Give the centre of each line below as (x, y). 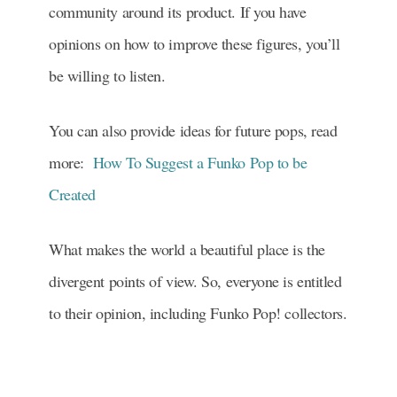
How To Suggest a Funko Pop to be (200, 163)
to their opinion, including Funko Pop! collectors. (198, 313)
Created (72, 195)
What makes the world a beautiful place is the (187, 249)
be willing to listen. (107, 76)
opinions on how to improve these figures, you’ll (195, 44)
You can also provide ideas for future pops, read (193, 131)
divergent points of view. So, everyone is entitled (195, 281)
